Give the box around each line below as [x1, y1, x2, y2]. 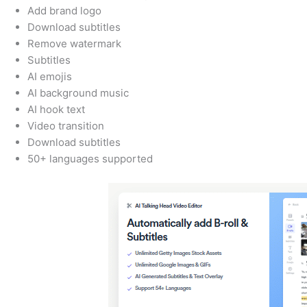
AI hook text [27, 103, 85, 116]
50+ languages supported [27, 152, 153, 166]
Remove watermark [27, 37, 121, 51]
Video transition [27, 119, 104, 133]
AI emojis [27, 70, 72, 84]
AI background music [27, 86, 129, 100]
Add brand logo [27, 4, 101, 18]
